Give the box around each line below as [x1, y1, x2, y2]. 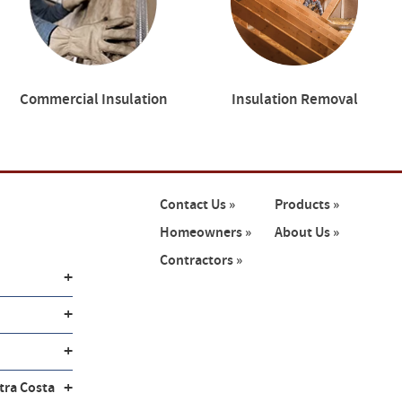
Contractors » [160, 251, 243, 270]
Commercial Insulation [19, 90, 168, 109]
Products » [275, 196, 340, 214]
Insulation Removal [231, 90, 358, 109]
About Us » [275, 223, 340, 242]
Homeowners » [160, 223, 252, 242]
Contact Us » [160, 196, 236, 214]
